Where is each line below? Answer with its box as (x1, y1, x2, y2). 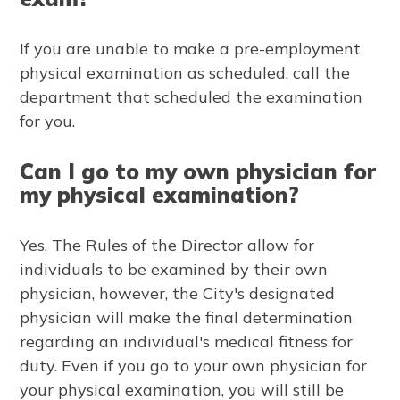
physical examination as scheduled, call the (20, 62, 351, 83)
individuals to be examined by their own (20, 258, 329, 279)
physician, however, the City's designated (20, 282, 336, 304)
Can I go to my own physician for (20, 157, 377, 185)
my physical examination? (20, 180, 300, 208)
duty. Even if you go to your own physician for (20, 354, 368, 376)
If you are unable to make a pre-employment (20, 37, 362, 59)
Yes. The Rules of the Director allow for (20, 234, 315, 255)
